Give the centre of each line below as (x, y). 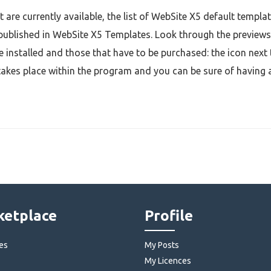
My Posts (162, 245)
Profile (169, 216)
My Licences (168, 261)
